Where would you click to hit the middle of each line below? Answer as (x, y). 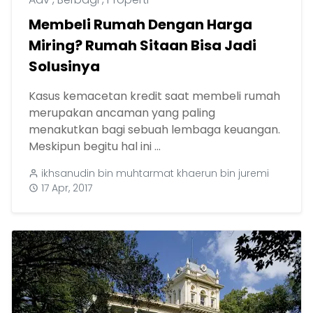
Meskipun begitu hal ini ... (95, 147)
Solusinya (64, 67)
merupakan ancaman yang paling (122, 113)
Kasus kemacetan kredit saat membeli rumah (154, 96)
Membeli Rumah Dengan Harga (140, 25)
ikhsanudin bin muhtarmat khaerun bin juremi (155, 174)
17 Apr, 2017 (67, 188)
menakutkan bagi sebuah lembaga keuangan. (154, 130)
